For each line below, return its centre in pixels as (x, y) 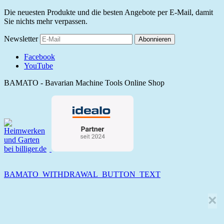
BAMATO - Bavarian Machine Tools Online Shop (84, 82)
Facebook (39, 56)
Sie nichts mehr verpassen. (46, 21)
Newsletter (21, 38)
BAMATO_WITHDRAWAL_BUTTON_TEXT (82, 174)
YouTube (38, 65)
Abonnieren (155, 39)
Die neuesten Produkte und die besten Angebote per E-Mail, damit (108, 12)
